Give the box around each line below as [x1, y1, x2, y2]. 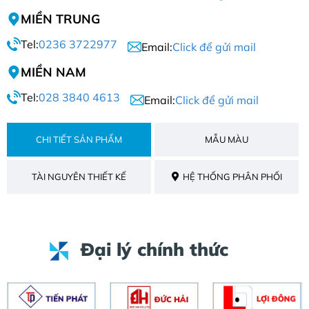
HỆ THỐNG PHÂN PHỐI [182, 171, 282, 183]
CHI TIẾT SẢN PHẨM [36, 134, 122, 146]
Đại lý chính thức [81, 238, 228, 261]
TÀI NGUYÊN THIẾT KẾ [32, 171, 126, 183]
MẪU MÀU [205, 134, 248, 146]
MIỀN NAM [21, 64, 86, 81]
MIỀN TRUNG [21, 11, 100, 28]
